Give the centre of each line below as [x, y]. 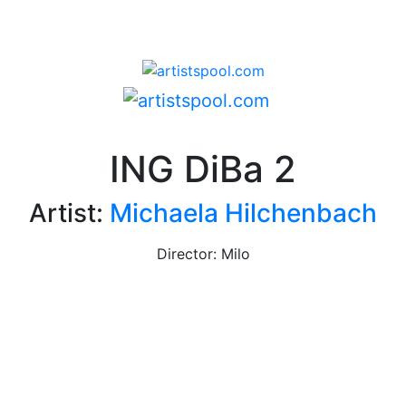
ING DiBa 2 [203, 169]
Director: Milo [203, 254]
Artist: [69, 213]
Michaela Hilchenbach [243, 213]
